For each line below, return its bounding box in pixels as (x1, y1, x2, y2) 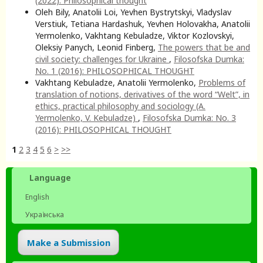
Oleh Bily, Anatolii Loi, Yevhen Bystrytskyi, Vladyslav (35, 6, 231, 18)
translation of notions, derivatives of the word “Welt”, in (35, 88, 249, 100)
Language (29, 172, 71, 183)
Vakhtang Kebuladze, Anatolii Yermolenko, (35, 76, 198, 88)
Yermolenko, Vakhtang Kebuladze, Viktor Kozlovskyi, (35, 29, 234, 41)
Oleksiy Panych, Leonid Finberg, (35, 41, 158, 53)
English (23, 191, 49, 202)
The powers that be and (158, 41, 250, 53)
